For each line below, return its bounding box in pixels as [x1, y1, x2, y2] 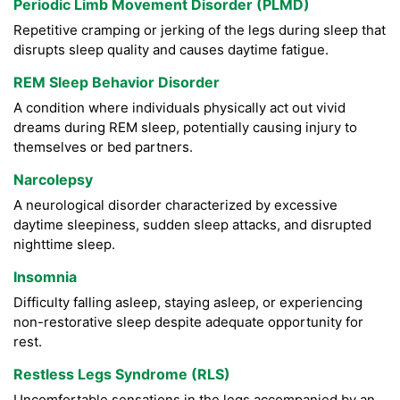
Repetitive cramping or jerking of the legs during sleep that [13, 21, 386, 39]
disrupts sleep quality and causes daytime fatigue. [13, 41, 329, 59]
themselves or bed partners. [13, 138, 193, 156]
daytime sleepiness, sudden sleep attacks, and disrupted [13, 216, 371, 234]
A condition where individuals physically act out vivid [13, 99, 346, 117]
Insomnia [13, 268, 77, 287]
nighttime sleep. [13, 236, 115, 254]
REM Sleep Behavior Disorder [13, 73, 220, 92]
